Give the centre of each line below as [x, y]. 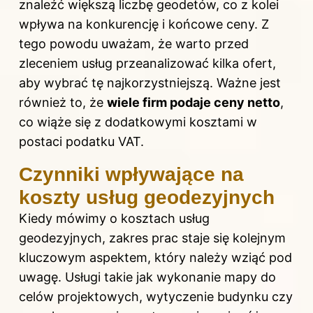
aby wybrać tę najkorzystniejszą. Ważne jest [150, 82]
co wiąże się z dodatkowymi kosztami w [138, 122]
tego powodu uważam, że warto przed [134, 43]
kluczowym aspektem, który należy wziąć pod [155, 257]
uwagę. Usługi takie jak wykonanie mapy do [147, 277]
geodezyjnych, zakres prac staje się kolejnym [152, 238]
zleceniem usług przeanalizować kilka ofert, [147, 63]
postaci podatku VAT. [81, 141]
